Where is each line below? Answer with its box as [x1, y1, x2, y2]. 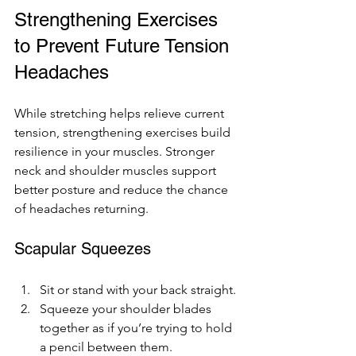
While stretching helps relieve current [14, 105, 227, 121]
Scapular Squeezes [14, 238, 151, 258]
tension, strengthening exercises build [14, 124, 234, 140]
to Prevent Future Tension [14, 34, 234, 56]
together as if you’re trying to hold [40, 319, 235, 335]
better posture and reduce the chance [14, 181, 231, 197]
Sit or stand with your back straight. [40, 281, 236, 297]
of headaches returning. [14, 200, 149, 216]
